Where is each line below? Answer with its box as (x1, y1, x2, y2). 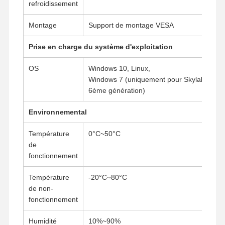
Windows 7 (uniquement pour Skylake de (88, 75, 218, 83)
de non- (28, 184, 53, 192)
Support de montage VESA (88, 21, 174, 29)
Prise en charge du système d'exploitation (28, 42, 173, 51)
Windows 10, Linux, (88, 64, 150, 72)
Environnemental (28, 107, 87, 116)
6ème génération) (88, 86, 145, 94)
